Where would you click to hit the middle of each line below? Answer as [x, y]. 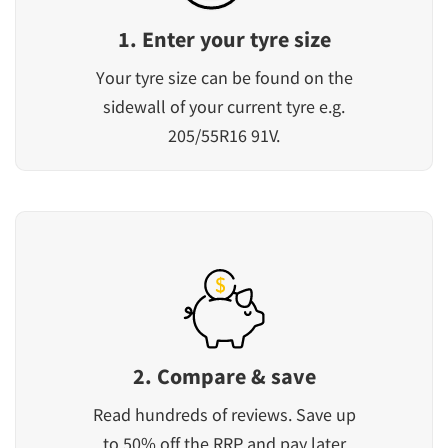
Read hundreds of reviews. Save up [224, 415]
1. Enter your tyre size [224, 39]
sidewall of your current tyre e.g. [224, 107]
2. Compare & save [224, 376]
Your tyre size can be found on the [224, 78]
